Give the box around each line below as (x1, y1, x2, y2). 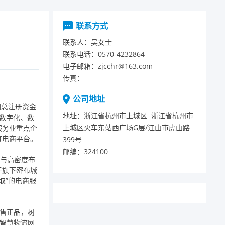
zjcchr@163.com (97, 61, 153, 71)
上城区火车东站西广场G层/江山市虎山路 (62, 123, 190, 132)
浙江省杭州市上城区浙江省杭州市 (83, 110, 193, 120)
